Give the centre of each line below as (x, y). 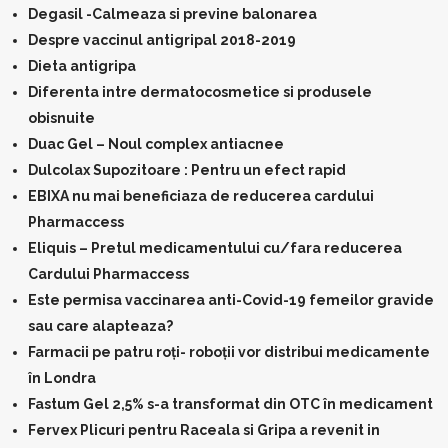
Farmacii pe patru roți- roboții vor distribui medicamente (229, 352)
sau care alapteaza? (100, 326)
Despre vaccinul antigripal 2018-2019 (162, 40)
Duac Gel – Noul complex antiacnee (156, 144)
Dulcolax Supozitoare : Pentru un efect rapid (187, 170)
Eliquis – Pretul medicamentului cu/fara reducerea (215, 248)
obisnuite (61, 118)
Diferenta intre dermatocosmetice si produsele (200, 92)
